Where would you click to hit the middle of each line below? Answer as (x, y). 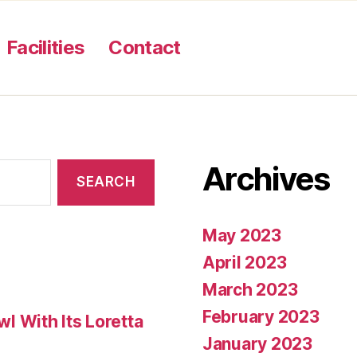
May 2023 (242, 235)
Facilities (46, 47)
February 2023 (261, 316)
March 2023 (250, 289)
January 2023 (257, 343)
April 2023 (245, 262)
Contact (145, 47)
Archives (266, 178)
